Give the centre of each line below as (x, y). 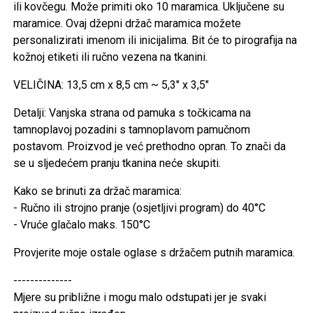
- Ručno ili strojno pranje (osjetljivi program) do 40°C (140, 208)
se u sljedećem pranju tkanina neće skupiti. (117, 163)
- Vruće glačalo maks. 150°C (82, 224)
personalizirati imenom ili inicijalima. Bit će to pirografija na (155, 40)
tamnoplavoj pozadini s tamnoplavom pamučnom (132, 129)
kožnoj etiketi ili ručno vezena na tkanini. (111, 57)
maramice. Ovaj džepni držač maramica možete (128, 23)
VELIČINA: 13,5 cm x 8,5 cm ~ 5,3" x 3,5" (111, 85)
